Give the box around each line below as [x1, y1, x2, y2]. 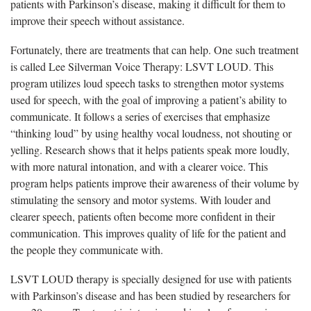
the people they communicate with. [10, 242, 163, 257]
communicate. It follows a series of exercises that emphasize [10, 108, 270, 124]
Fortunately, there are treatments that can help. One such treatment [10, 42, 299, 57]
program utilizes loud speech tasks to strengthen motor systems [10, 75, 284, 90]
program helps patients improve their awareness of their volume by [10, 175, 299, 190]
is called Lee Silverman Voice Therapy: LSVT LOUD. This [10, 58, 274, 74]
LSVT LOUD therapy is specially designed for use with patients [10, 271, 292, 286]
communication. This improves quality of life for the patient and [10, 225, 286, 240]
